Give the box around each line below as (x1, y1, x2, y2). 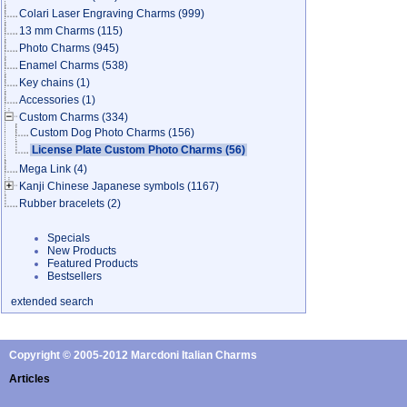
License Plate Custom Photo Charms (32, 144, 223, 156)
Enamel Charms (19, 59, 99, 72)
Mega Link (19, 163, 71, 175)
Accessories (19, 94, 79, 106)
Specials (47, 232, 90, 244)
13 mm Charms (19, 25, 94, 37)
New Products (47, 244, 116, 257)
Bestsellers (47, 270, 102, 283)
